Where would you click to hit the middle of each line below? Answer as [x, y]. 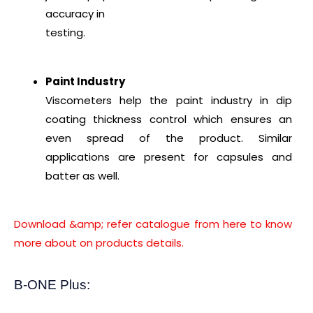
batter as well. [82, 175]
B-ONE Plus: [52, 285]
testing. [65, 33]
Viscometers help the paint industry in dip [169, 100]
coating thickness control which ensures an [169, 119]
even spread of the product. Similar [169, 138]
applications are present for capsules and [169, 156]
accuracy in [75, 14]
